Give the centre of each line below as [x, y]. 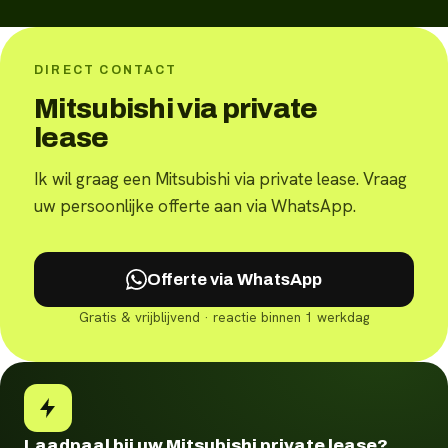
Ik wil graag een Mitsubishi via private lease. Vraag [220, 178]
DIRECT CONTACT [106, 69]
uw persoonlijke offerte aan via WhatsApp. [195, 205]
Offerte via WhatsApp [234, 279]
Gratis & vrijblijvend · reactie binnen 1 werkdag [224, 318]
